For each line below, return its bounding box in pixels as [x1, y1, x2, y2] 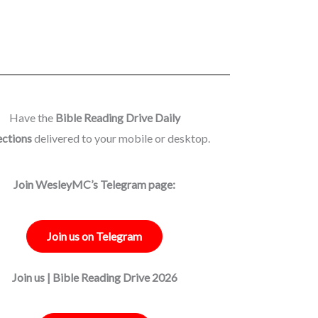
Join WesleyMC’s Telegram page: [13, 177, 176, 191]
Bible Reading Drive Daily [55, 110, 180, 124]
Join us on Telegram [47, 229, 143, 243]
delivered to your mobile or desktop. [32, 131, 213, 145]
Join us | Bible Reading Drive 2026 [11, 270, 177, 284]
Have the [9, 110, 55, 124]
